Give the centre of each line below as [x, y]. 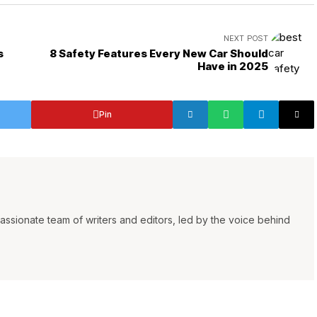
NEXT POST [246, 39]
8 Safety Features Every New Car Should [159, 54]
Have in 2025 [233, 67]
